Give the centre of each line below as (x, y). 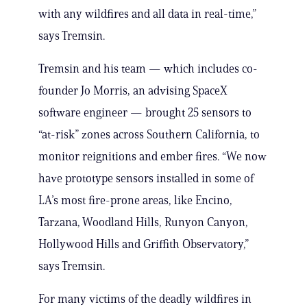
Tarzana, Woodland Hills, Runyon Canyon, (143, 222)
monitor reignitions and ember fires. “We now (152, 157)
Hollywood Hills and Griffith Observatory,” (144, 244)
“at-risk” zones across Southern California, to (149, 135)
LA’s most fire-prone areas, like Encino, (135, 200)
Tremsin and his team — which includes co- (148, 69)
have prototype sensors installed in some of (146, 179)
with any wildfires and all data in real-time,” (147, 14)
